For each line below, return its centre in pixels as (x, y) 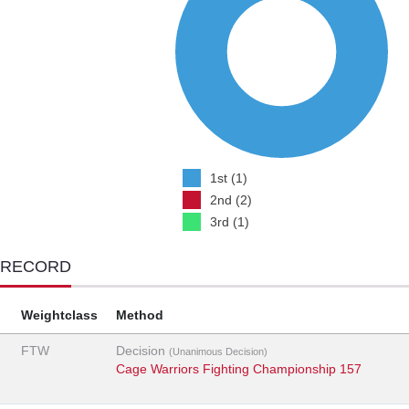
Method (140, 315)
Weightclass (59, 315)
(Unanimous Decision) (218, 352)
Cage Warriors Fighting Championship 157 (239, 369)
